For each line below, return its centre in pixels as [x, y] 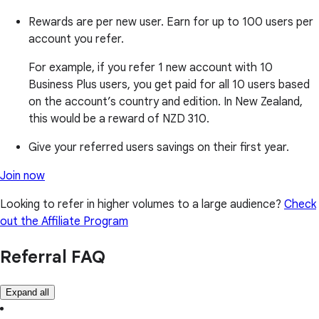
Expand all [27, 293]
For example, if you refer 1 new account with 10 [151, 67]
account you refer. [76, 39]
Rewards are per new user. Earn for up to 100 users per [171, 22]
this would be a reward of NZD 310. [119, 119]
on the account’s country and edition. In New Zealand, [166, 101]
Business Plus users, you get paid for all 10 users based [169, 84]
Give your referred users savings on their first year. [159, 147]
